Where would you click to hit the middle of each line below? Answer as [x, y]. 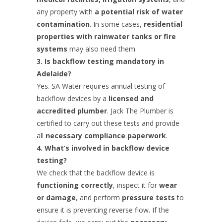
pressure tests [148, 197]
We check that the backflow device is [96, 172]
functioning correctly [75, 185]
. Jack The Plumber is [140, 111]
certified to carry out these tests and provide [108, 123]
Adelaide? [54, 73]
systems [52, 49]
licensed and [131, 98]
